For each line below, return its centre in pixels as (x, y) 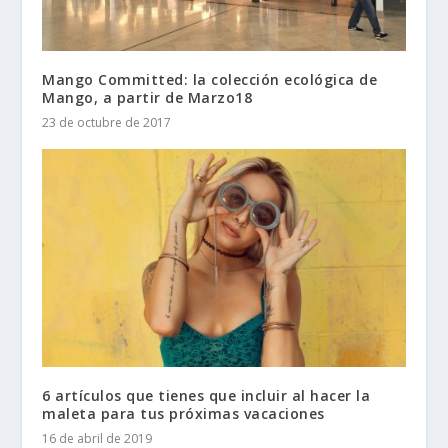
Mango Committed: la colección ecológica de (210, 79)
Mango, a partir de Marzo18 (147, 97)
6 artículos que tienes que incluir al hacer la (206, 395)
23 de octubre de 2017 (107, 122)
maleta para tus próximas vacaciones (183, 413)
